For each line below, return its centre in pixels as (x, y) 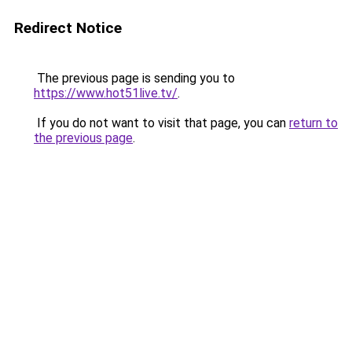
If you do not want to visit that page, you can (161, 123)
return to (313, 123)
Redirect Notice (68, 28)
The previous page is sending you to (134, 78)
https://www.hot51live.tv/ (106, 93)
